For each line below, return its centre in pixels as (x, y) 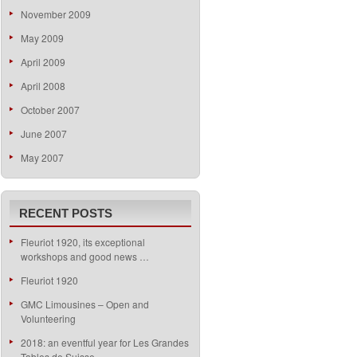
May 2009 (42, 38)
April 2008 (43, 86)
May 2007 (42, 157)
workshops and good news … (85, 256)
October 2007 (50, 110)
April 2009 (43, 62)
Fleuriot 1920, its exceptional (83, 242)
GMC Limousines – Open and (85, 304)
